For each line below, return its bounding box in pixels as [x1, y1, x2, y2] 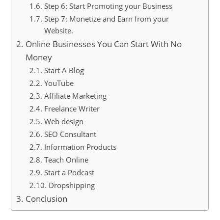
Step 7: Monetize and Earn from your [44, 13, 169, 24]
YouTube [44, 78, 74, 88]
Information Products [44, 141, 116, 152]
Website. [44, 25, 73, 36]
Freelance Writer [44, 103, 100, 114]
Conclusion [25, 192, 67, 204]
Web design [44, 116, 83, 127]
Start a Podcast [44, 167, 94, 178]
